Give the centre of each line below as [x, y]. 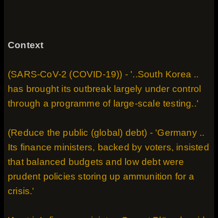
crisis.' [21, 191]
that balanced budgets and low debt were [96, 162]
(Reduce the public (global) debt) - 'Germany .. [106, 133]
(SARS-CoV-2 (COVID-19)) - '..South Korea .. [103, 74]
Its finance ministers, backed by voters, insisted [109, 147]
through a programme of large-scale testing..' [103, 103]
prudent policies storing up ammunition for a [101, 176]
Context [26, 45]
